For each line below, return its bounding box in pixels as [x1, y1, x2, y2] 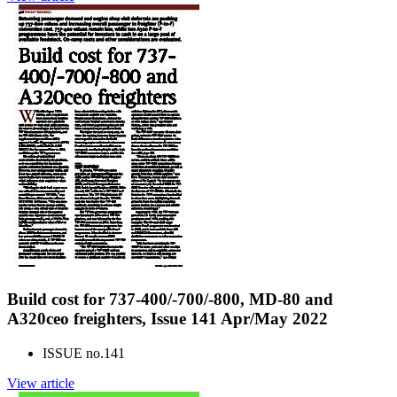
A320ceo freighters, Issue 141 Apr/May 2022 [7, 309, 328, 329]
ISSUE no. [43, 346, 104, 361]
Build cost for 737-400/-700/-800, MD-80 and [7, 290, 333, 309]
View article [7, 376, 74, 391]
